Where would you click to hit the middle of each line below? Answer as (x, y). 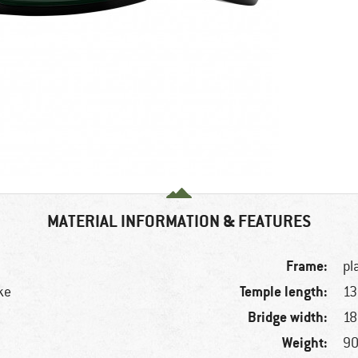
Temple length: (284, 292)
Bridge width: (288, 317)
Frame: (307, 266)
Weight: (305, 343)
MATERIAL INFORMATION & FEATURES (179, 221)
